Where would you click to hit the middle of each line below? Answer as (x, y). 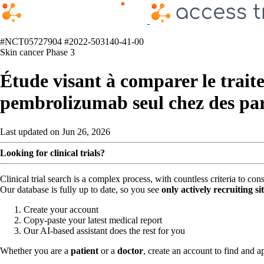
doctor (130, 250)
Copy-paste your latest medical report (93, 220)
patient (85, 250)
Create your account (61, 209)
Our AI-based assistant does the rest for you (104, 230)
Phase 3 (60, 52)
